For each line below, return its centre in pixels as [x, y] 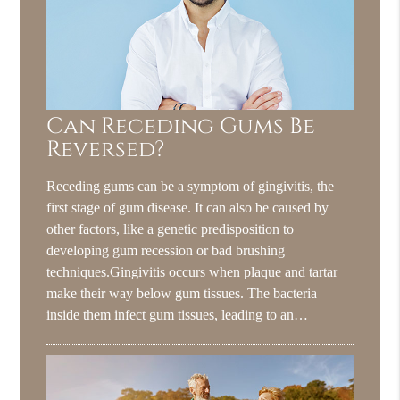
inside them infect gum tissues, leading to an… [178, 314]
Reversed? [106, 149]
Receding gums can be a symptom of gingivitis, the [191, 186]
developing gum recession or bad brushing [166, 250]
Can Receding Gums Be [181, 126]
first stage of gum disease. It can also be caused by [188, 207]
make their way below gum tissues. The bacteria [182, 293]
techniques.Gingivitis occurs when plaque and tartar [192, 271]
